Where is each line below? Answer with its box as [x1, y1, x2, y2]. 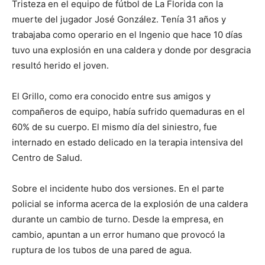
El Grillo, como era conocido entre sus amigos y [12, 91, 211, 102]
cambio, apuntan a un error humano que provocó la [12, 229, 225, 241]
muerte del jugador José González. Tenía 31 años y [12, 14, 226, 25]
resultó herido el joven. [12, 60, 109, 72]
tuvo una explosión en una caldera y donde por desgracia [12, 44, 251, 56]
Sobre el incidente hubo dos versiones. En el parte [12, 183, 224, 195]
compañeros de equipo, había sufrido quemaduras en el [12, 106, 245, 118]
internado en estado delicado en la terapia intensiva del [12, 137, 243, 148]
